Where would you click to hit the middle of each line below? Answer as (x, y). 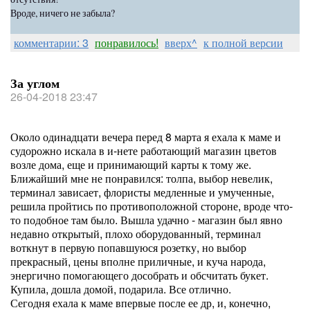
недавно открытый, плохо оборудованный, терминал (136, 234)
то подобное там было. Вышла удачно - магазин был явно (146, 220)
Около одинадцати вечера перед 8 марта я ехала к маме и (146, 137)
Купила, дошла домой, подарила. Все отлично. (121, 289)
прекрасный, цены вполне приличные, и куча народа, (138, 261)
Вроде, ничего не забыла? (63, 13)
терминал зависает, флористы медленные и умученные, (142, 192)
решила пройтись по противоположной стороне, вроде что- (152, 206)
